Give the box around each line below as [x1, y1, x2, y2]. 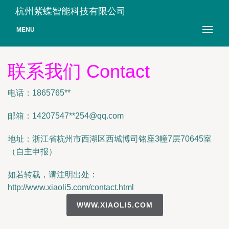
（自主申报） [8, 147, 57, 156]
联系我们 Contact [8, 61, 150, 82]
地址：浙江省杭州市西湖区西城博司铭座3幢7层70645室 [8, 134, 212, 143]
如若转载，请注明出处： [8, 170, 98, 179]
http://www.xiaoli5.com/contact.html [8, 183, 134, 192]
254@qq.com [75, 111, 124, 120]
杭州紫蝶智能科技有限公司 [15, 6, 126, 16]
